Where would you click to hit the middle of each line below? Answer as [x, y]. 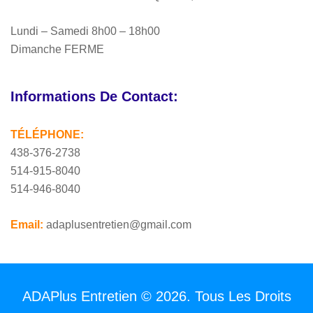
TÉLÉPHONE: [47, 134]
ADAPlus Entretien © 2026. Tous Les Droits [156, 296]
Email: [27, 224]
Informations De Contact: [94, 96]
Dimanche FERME [57, 49]
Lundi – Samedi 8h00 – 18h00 [85, 31]
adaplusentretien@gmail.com [117, 224]
